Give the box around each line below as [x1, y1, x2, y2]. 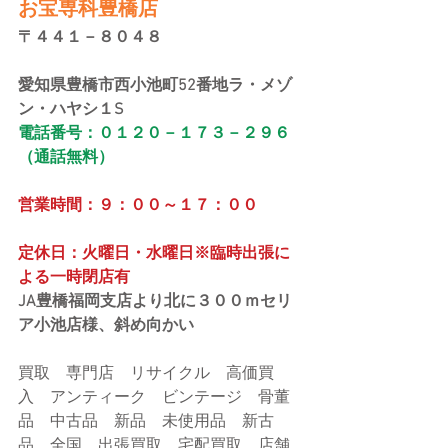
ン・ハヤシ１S [18, 100, 124, 120]
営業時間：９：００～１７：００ [18, 196, 258, 216]
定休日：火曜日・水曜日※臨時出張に [18, 244, 290, 264]
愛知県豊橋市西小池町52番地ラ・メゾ [18, 76, 292, 96]
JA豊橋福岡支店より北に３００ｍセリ [18, 292, 292, 312]
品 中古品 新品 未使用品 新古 [18, 412, 274, 432]
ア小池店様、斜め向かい [18, 316, 194, 336]
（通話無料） [18, 148, 114, 168]
